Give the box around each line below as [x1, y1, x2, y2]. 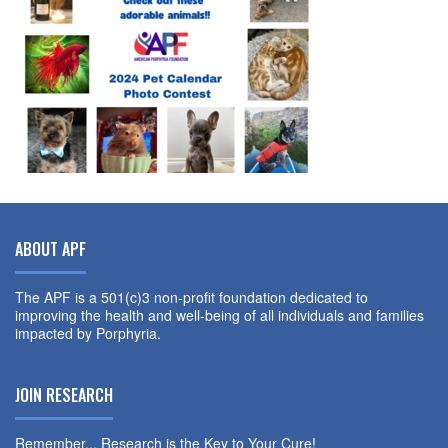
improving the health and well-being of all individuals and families [15, 304, 424, 325]
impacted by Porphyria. [15, 322, 161, 343]
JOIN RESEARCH [15, 382, 113, 407]
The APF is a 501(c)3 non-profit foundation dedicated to [15, 286, 368, 307]
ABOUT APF [15, 236, 86, 261]
